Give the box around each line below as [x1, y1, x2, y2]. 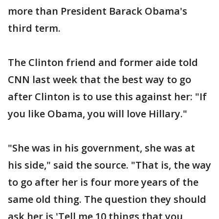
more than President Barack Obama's [8, 4, 187, 18]
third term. [8, 21, 61, 35]
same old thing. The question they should [8, 192, 206, 206]
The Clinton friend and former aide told [8, 55, 198, 69]
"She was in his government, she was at [8, 141, 195, 154]
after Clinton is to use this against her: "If [8, 89, 207, 103]
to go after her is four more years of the [8, 175, 198, 189]
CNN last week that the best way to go [8, 72, 191, 86]
